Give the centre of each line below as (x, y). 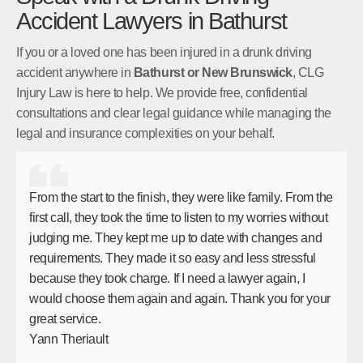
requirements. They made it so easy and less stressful (173, 258)
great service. (65, 319)
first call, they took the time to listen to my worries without (179, 218)
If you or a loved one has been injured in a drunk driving (164, 52)
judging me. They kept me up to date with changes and (176, 238)
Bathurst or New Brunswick (213, 72)
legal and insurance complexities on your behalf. (145, 133)
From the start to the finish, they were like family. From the (181, 198)
